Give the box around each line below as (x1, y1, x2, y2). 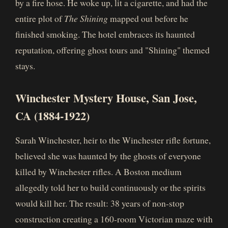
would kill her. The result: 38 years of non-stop (15, 197, 184, 209)
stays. (15, 60, 35, 72)
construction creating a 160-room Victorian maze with (15, 213, 213, 225)
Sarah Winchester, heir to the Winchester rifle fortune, (15, 134, 211, 146)
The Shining (64, 12, 108, 24)
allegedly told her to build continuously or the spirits (15, 181, 206, 193)
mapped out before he (108, 12, 188, 24)
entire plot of (15, 12, 64, 24)
